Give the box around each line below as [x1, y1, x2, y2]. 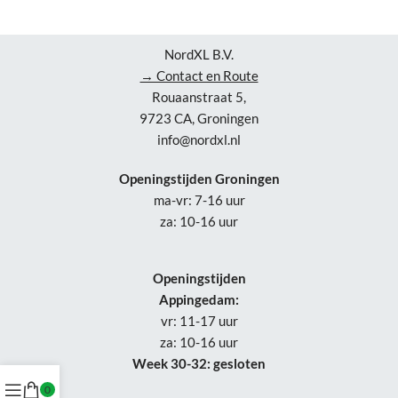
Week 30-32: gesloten [132, 355, 266, 371]
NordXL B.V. [164, 46, 234, 62]
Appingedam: [159, 291, 239, 307]
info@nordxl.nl [157, 131, 241, 147]
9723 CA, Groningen [139, 110, 259, 126]
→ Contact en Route [139, 68, 259, 84]
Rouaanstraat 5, [152, 89, 246, 105]
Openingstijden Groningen [118, 171, 280, 187]
